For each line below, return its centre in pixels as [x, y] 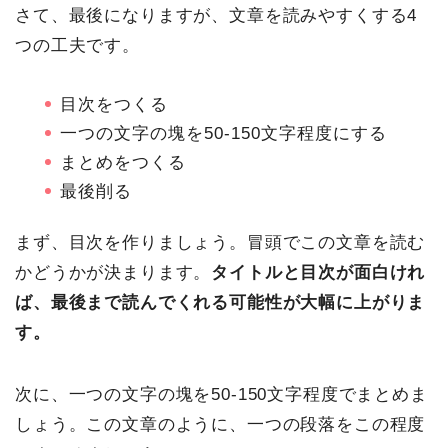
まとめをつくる [123, 162]
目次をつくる [114, 105]
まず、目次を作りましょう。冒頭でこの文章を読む [220, 242]
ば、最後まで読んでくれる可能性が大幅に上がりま [220, 302]
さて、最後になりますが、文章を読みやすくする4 [216, 16]
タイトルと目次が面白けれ [318, 272]
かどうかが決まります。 [113, 272]
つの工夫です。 [77, 46]
